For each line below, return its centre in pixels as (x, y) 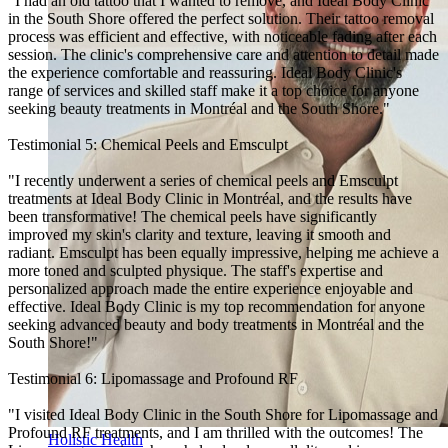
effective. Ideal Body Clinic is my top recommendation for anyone (216, 306)
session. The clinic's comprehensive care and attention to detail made (223, 54)
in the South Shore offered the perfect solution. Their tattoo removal (221, 18)
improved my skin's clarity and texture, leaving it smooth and (199, 234)
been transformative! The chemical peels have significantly (192, 216)
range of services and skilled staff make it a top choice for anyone (213, 90)
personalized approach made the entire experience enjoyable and (210, 288)
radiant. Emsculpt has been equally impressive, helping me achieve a (223, 252)
